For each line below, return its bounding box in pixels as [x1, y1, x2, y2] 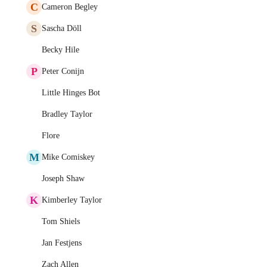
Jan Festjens [42, 238, 82, 247]
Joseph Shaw [42, 174, 85, 183]
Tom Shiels [42, 217, 80, 226]
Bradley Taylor [42, 110, 92, 119]
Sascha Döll [42, 24, 82, 33]
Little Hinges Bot [42, 88, 100, 97]
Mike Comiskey [42, 153, 95, 162]
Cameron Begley [42, 2, 98, 11]
